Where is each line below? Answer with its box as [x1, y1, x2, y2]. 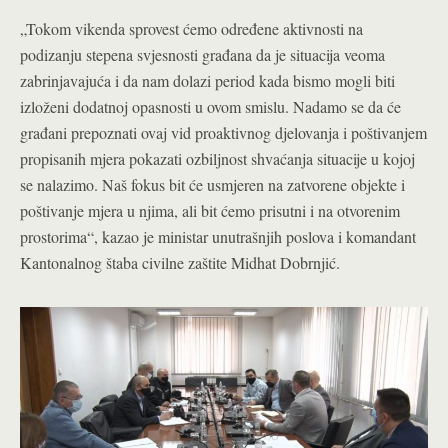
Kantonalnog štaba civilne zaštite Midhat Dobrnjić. [20, 251, 340, 273]
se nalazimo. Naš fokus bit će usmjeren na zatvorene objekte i [20, 173, 405, 195]
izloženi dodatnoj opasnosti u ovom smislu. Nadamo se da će [20, 95, 401, 117]
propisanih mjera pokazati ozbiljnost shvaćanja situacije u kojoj [20, 147, 415, 169]
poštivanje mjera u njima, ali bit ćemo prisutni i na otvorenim [20, 199, 400, 221]
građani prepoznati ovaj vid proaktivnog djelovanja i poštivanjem [20, 121, 427, 143]
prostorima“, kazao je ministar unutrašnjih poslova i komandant [20, 225, 416, 247]
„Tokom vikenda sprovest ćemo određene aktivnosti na [20, 17, 363, 39]
